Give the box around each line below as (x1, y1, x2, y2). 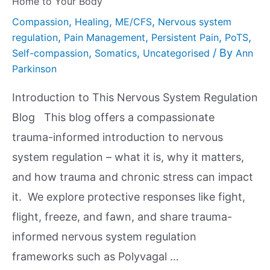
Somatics (95, 47, 137, 60)
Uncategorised (143, 47, 210, 60)
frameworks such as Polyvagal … (12, 250, 179, 263)
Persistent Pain (151, 31, 219, 44)
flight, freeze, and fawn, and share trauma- (12, 210, 232, 224)
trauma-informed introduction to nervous (12, 131, 223, 144)
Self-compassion (12, 47, 89, 60)
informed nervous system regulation (12, 230, 196, 243)
